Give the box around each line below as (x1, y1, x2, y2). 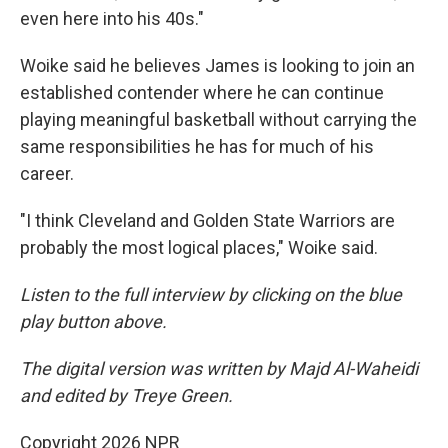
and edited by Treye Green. (20, 385, 233, 407)
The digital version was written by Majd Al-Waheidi (20, 358, 418, 380)
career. (20, 163, 74, 185)
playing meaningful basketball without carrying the (20, 109, 417, 131)
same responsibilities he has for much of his (20, 136, 374, 158)
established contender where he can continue (20, 82, 384, 104)
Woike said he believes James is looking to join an (20, 55, 415, 77)
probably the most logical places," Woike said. (20, 237, 378, 259)
